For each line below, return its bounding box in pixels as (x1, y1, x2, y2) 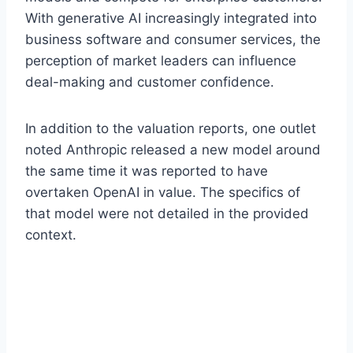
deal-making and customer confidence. (25, 73, 274, 90)
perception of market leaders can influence (25, 52, 296, 69)
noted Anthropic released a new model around (25, 141, 321, 158)
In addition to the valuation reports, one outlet (25, 120, 316, 136)
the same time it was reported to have (25, 162, 268, 179)
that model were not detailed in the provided (25, 205, 309, 221)
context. (25, 226, 76, 243)
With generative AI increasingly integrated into (25, 9, 317, 26)
